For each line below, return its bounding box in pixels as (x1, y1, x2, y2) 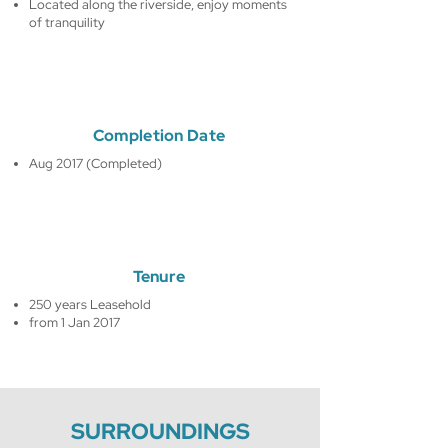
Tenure (132, 266, 186, 287)
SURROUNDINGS (70, 417, 250, 446)
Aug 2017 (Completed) (29, 155, 162, 172)
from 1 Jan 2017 (29, 314, 120, 331)
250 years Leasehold (29, 296, 151, 313)
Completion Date (92, 125, 226, 146)
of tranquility (29, 14, 105, 31)
